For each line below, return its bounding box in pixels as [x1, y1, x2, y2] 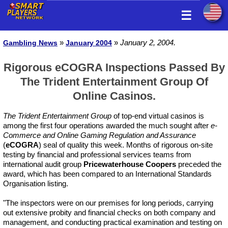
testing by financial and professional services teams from [3, 150, 191, 159]
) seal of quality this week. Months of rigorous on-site [39, 140, 213, 149]
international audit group [3, 160, 83, 168]
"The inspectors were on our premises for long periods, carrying [3, 198, 213, 207]
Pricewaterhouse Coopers [83, 160, 176, 168]
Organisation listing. [3, 179, 68, 188]
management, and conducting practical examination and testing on [3, 218, 222, 226]
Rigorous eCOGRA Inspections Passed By [3, 61, 225, 74]
